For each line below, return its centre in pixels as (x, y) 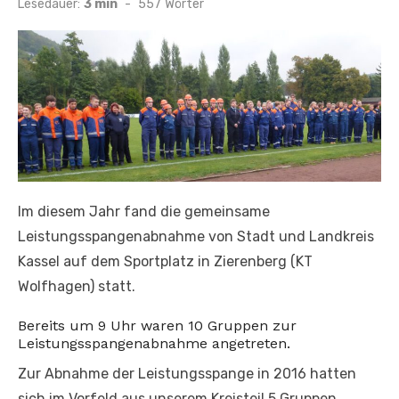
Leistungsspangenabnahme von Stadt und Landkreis (196, 236)
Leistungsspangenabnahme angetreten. (154, 343)
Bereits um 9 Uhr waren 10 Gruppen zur (157, 325)
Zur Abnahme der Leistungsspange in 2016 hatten (187, 373)
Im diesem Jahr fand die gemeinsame (144, 211)
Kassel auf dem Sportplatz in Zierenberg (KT (165, 261)
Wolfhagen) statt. (80, 286)
